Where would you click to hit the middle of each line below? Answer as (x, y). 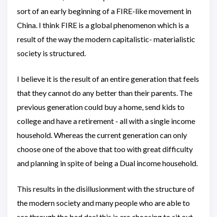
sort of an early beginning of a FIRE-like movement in (104, 11)
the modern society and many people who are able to (103, 203)
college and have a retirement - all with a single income (106, 121)
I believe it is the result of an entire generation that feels (108, 79)
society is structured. (51, 53)
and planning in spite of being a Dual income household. (107, 163)
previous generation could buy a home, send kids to (101, 107)
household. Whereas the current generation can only (102, 135)
